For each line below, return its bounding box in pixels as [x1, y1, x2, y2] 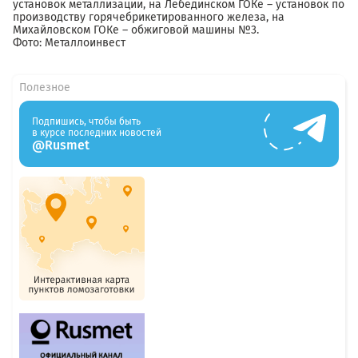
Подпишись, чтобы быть [32, 115, 141, 127]
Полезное [19, 81, 70, 94]
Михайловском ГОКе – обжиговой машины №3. [13, 23, 259, 37]
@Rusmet [32, 137, 89, 153]
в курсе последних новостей [32, 126, 161, 138]
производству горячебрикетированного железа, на [13, 10, 284, 24]
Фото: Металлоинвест [13, 36, 129, 50]
